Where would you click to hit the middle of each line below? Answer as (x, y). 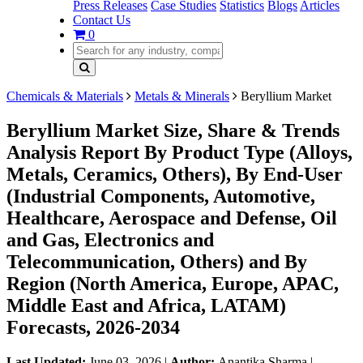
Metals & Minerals (182, 96)
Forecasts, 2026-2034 (93, 327)
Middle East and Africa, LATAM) (146, 305)
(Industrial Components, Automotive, (161, 196)
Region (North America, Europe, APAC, (173, 283)
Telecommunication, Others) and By (157, 261)
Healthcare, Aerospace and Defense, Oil (172, 218)
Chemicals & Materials (65, 96)
